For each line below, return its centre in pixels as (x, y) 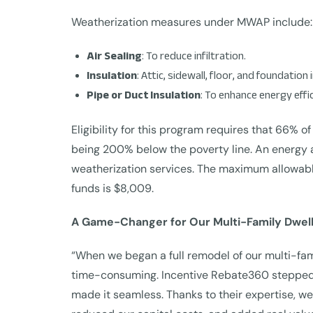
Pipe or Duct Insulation (144, 95)
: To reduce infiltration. (194, 56)
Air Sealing (114, 56)
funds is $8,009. (112, 188)
